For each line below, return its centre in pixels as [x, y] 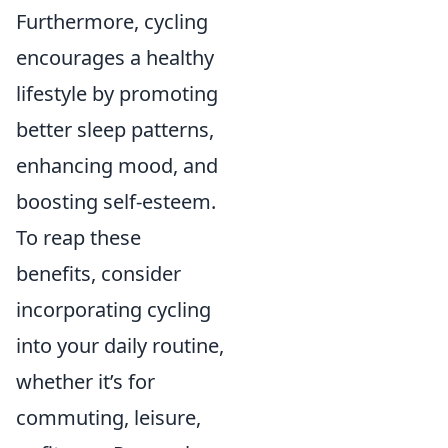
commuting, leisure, [108, 417]
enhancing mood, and [117, 165]
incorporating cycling [113, 309]
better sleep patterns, [115, 129]
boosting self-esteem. [116, 201]
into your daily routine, [120, 345]
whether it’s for [85, 381]
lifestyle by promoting [117, 93]
